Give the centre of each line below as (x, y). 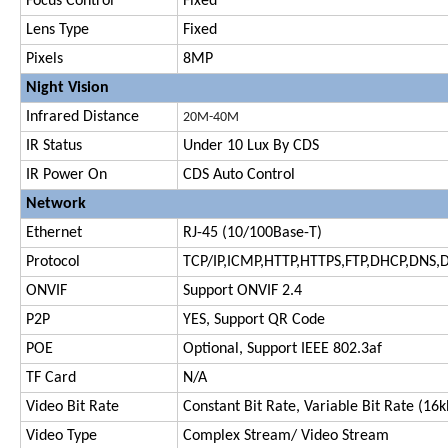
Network (56, 203)
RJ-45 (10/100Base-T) (252, 232)
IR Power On (66, 174)
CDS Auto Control (239, 174)
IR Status (54, 145)
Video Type (61, 435)
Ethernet (54, 232)
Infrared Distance (82, 116)
